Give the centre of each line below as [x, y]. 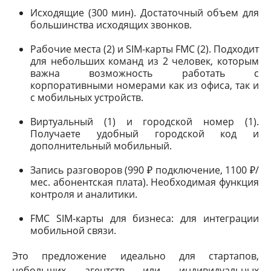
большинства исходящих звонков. [111, 25]
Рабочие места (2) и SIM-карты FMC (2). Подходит [145, 49]
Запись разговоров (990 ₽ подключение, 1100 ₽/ [145, 170]
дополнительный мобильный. [101, 146]
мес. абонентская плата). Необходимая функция [145, 182]
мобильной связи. [73, 230]
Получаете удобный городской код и [145, 134]
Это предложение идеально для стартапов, [135, 256]
